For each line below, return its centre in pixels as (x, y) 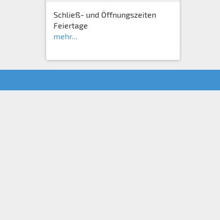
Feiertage (70, 25)
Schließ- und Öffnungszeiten (105, 14)
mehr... (65, 36)
